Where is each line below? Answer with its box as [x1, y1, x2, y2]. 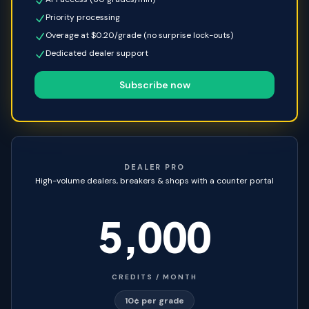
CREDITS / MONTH [112, 272, 197, 281]
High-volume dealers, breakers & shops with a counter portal [35, 175, 274, 186]
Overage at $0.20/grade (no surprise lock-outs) [46, 30, 233, 41]
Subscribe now [119, 79, 190, 91]
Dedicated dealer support [46, 48, 148, 59]
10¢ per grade [125, 295, 184, 306]
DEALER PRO [123, 162, 186, 172]
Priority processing [46, 12, 120, 23]
